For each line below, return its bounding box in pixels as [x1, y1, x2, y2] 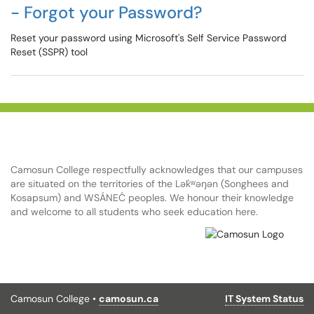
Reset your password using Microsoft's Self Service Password [11, 32, 287, 44]
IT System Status [225, 292, 303, 305]
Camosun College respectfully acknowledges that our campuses [11, 163, 303, 176]
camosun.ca [99, 292, 158, 305]
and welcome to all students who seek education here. [11, 205, 258, 218]
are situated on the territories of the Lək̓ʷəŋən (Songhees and [11, 177, 289, 190]
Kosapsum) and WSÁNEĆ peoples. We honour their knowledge [11, 191, 294, 204]
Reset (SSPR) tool [11, 46, 88, 58]
